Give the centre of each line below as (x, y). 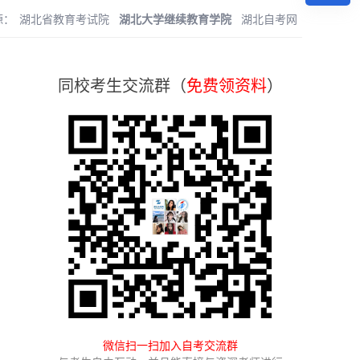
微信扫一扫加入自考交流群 (170, 346)
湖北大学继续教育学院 (175, 20)
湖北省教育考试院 (64, 20)
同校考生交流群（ (122, 86)
